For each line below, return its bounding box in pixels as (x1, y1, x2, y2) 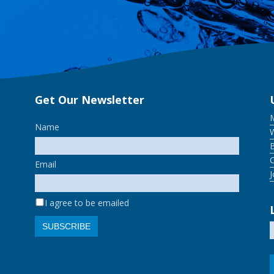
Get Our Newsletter (34, 92, 144, 107)
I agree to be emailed (45, 196, 130, 209)
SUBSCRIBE (42, 221, 91, 231)
